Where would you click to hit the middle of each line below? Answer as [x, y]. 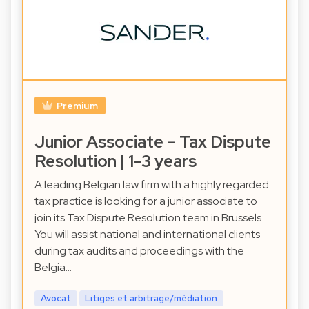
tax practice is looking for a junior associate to [146, 201]
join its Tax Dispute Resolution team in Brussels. [149, 218]
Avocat [56, 298]
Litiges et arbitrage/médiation [151, 298]
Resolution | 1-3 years [116, 161]
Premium [77, 106]
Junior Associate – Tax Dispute [153, 142]
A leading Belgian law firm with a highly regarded [152, 185]
